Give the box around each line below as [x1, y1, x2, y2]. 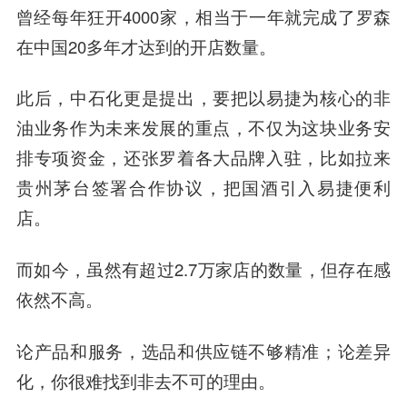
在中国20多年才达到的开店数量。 [15, 34, 276, 58]
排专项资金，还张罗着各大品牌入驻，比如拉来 [15, 145, 392, 170]
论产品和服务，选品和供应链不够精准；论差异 [15, 339, 392, 363]
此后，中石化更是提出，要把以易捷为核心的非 [15, 85, 392, 110]
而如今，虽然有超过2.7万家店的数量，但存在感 [15, 257, 392, 282]
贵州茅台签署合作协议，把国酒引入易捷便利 [15, 175, 392, 200]
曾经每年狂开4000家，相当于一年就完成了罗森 [15, 4, 392, 28]
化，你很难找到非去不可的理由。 [15, 369, 275, 393]
